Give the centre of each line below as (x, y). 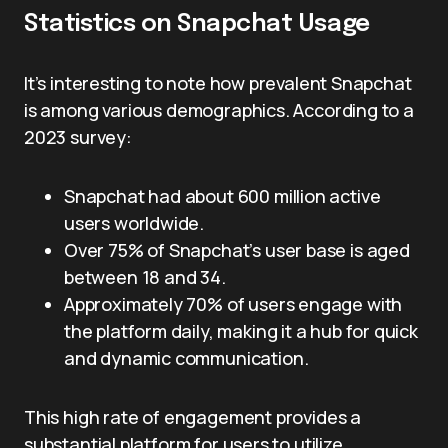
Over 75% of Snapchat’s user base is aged (237, 250)
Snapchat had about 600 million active (222, 196)
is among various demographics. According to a (219, 110)
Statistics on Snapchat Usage (197, 24)
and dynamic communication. (186, 358)
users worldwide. (134, 223)
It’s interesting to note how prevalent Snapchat (218, 83)
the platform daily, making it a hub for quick (241, 331)
